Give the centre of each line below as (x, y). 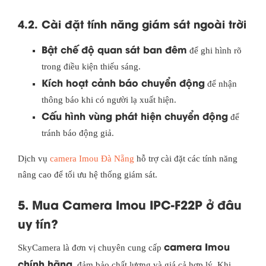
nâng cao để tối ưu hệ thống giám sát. (88, 175)
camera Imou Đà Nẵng (92, 159)
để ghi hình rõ (214, 51)
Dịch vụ (34, 159)
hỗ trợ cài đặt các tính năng (186, 159)
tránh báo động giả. (78, 133)
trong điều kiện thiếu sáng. (91, 67)
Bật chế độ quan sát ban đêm (114, 49)
